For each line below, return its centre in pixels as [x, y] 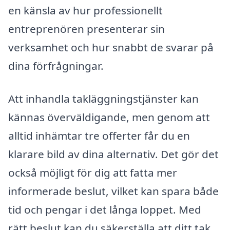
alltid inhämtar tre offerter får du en [99, 136]
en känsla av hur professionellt [85, 11]
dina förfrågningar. [56, 66]
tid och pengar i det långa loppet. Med [105, 210]
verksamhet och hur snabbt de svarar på [111, 47]
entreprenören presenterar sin [87, 29]
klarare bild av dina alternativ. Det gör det [113, 154]
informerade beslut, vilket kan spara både [113, 191]
